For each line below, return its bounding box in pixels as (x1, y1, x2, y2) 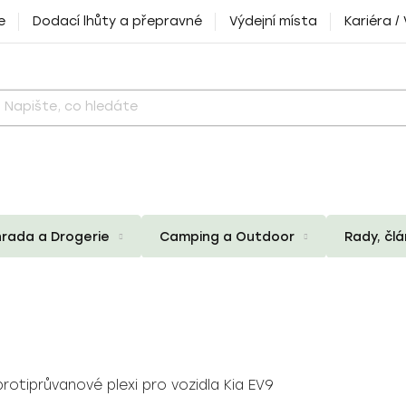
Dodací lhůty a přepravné (33, 14, 202, 29)
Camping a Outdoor (159, 228, 295, 245)
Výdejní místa (229, 14, 317, 29)
